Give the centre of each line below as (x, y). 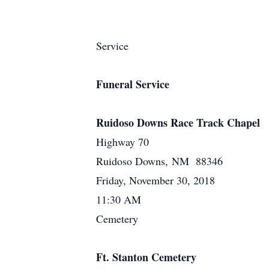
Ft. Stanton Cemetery (146, 257)
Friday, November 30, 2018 (156, 180)
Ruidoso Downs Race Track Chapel (178, 122)
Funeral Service (133, 84)
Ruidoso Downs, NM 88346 (159, 161)
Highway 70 (122, 142)
